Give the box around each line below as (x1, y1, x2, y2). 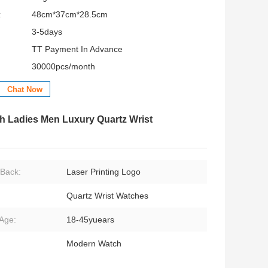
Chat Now (7, 85, 42, 95)
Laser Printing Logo (66, 167, 141, 177)
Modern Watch (66, 239, 121, 249)
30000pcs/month (32, 62, 95, 72)
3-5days (32, 27, 62, 37)
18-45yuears (66, 215, 114, 225)
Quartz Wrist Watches (66, 191, 148, 201)
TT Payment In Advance (32, 44, 123, 54)
